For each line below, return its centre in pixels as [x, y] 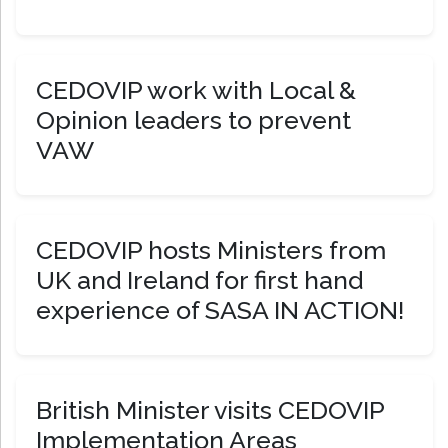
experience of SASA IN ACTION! [220, 310]
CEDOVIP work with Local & [196, 90]
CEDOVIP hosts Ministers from [211, 250]
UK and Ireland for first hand [199, 280]
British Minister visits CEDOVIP [210, 410]
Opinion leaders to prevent [193, 120]
